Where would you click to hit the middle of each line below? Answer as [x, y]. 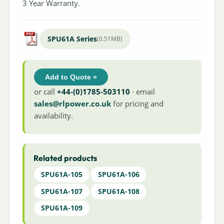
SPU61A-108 [118, 191]
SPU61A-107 [61, 191]
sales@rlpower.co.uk [73, 103]
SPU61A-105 [61, 174]
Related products [65, 158]
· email [143, 91]
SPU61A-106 [118, 174]
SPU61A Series [72, 39]
